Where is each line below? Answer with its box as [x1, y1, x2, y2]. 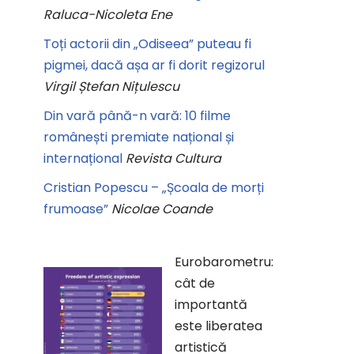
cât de [175, 274, 215, 292]
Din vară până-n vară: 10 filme [43, 107, 231, 125]
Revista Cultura [126, 149, 221, 168]
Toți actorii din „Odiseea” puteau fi [43, 35, 251, 53]
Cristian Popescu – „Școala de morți [43, 179, 264, 197]
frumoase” [43, 200, 108, 218]
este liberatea [175, 317, 262, 335]
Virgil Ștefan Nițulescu [43, 77, 179, 96]
